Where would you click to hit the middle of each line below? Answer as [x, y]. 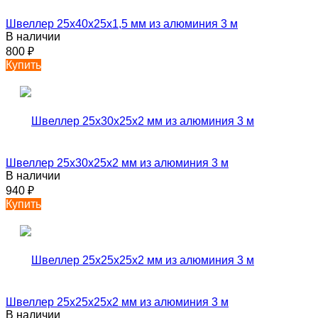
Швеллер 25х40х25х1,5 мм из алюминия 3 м [122, 24]
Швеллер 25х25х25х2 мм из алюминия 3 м [117, 302]
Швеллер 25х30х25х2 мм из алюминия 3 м [117, 163]
